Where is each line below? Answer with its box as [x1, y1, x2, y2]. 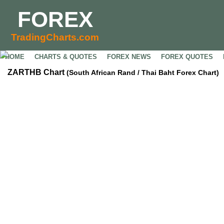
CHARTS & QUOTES [34, 53, 97, 60]
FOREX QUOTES [161, 53, 213, 60]
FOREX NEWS [107, 53, 151, 60]
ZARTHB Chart [7, 68, 66, 76]
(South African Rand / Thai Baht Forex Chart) [66, 68, 219, 76]
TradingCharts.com [11, 32, 99, 42]
